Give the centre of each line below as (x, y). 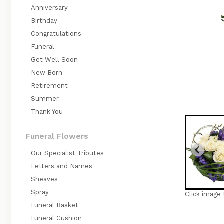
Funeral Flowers (57, 136)
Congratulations (56, 34)
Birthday (44, 21)
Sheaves (44, 179)
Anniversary (49, 8)
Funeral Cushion (56, 218)
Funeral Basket (55, 205)
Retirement (49, 86)
